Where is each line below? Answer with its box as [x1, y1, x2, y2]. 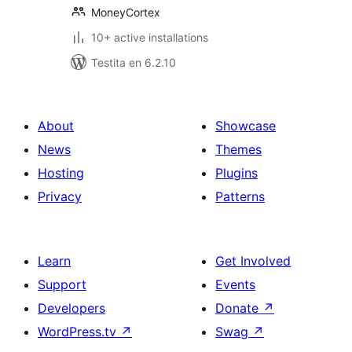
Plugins [215, 165, 258, 181]
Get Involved [215, 253, 291, 269]
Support [38, 277, 86, 292]
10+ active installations [91, 31, 208, 44]
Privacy [38, 189, 82, 204]
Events [215, 277, 255, 292]
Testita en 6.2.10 [91, 56, 176, 69]
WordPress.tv [38, 324, 120, 339]
